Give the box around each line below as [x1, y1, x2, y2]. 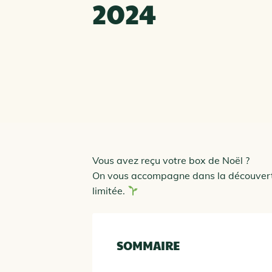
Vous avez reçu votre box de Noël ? [92, 154, 250, 166]
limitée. [92, 185, 127, 197]
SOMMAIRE [117, 237, 180, 254]
